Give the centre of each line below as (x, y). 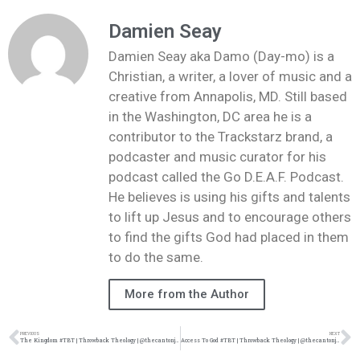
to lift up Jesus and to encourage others (230, 217)
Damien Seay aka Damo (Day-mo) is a (221, 57)
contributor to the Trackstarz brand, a (221, 137)
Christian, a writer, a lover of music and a (230, 77)
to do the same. (156, 258)
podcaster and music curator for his (217, 157)
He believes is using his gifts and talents (229, 197)
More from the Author (187, 294)
